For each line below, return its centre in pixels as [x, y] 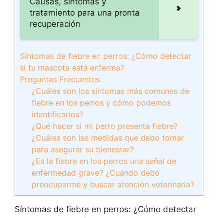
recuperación [55, 24]
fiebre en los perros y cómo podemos [101, 103]
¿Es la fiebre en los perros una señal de [104, 161]
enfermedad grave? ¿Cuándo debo [96, 173]
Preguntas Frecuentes [60, 79]
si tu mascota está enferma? [72, 68]
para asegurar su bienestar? [83, 149]
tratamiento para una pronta [85, 13]
